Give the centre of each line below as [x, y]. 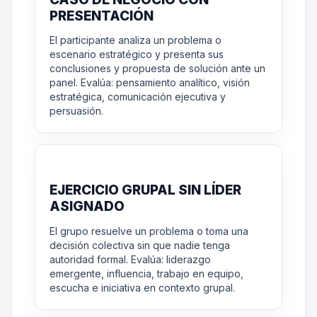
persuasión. [76, 111]
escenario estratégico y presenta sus [137, 54]
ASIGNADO [87, 207]
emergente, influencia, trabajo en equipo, [146, 273]
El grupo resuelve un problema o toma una [149, 231]
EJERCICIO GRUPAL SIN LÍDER [145, 190]
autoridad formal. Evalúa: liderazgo [130, 259]
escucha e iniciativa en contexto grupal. [142, 287]
